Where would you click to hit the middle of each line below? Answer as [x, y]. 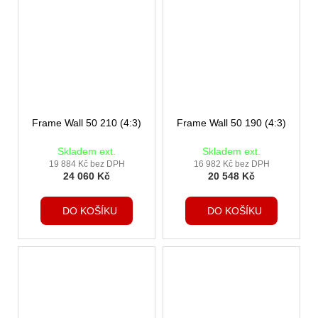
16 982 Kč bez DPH [231, 164]
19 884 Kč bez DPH [87, 164]
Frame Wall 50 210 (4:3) [87, 123]
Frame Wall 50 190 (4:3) [231, 123]
